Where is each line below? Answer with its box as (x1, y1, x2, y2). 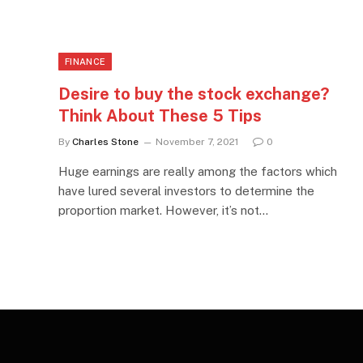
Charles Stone (72, 135, 139, 147)
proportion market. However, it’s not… (58, 203, 268, 217)
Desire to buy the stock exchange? (58, 83, 329, 104)
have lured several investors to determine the (58, 183, 314, 198)
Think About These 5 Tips (58, 105, 262, 126)
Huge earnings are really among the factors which (58, 164, 337, 178)
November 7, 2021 (156, 135, 238, 147)
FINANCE (65, 56, 106, 66)
